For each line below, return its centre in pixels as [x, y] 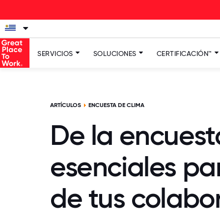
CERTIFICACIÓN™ [184, 54]
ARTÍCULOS [66, 105]
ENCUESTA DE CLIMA [117, 105]
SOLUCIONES [115, 54]
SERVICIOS [55, 54]
